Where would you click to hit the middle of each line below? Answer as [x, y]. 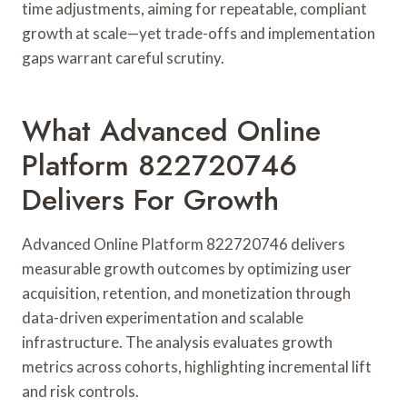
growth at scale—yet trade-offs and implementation [199, 33]
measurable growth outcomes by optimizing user [187, 268]
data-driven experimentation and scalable [163, 317]
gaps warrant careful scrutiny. [123, 57]
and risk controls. [80, 391]
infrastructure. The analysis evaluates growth [177, 342]
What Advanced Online [171, 130]
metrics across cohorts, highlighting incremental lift [197, 366]
